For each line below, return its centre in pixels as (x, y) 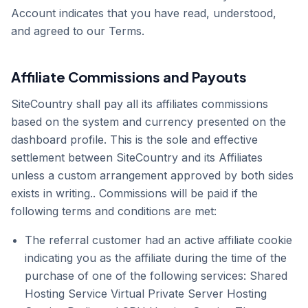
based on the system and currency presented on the (148, 122)
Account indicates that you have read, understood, (144, 13)
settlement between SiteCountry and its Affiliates (137, 157)
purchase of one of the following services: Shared (156, 276)
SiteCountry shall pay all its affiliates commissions (140, 104)
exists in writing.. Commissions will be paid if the (134, 193)
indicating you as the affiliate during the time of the (156, 258)
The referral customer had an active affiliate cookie (158, 240)
